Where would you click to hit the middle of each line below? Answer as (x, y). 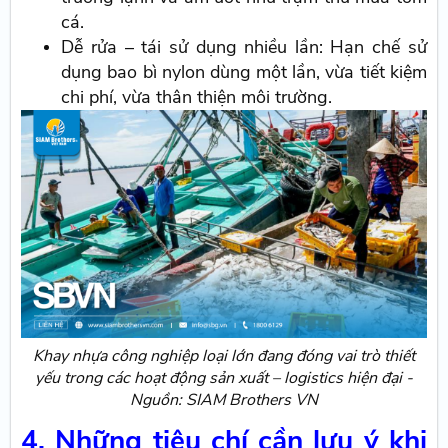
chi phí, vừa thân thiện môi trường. (197, 96)
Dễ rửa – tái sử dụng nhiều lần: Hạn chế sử (244, 46)
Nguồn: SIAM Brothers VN (224, 399)
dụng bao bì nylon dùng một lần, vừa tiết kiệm (244, 71)
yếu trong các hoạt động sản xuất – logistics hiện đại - (224, 377)
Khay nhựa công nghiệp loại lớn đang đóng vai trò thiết (224, 355)
